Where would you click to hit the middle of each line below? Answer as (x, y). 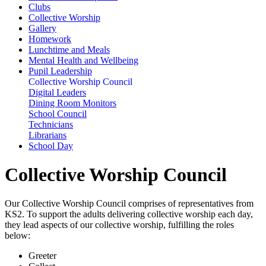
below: (18, 236)
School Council (58, 113)
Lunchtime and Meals (69, 49)
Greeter (42, 256)
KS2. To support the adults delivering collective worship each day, (129, 214)
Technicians (51, 124)
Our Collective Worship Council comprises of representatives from (129, 204)
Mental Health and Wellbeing (83, 60)
